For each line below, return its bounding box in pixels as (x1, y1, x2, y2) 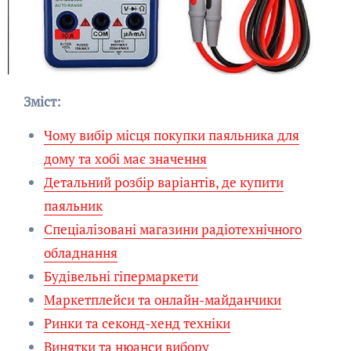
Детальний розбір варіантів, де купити (43, 173, 284, 192)
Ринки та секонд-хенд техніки (43, 314, 230, 333)
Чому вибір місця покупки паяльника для (43, 126, 299, 145)
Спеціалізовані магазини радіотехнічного (43, 220, 302, 239)
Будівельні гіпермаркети (43, 267, 198, 286)
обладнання (43, 244, 118, 262)
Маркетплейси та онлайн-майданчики (43, 291, 281, 309)
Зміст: (30, 92, 61, 111)
